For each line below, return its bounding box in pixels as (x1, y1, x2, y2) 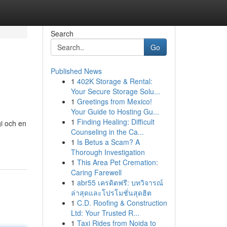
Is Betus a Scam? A (77, 137, 140, 147)
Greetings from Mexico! (77, 96, 152, 106)
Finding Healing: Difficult (77, 117, 155, 127)
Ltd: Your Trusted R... (70, 208, 139, 218)
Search (50, 28, 73, 39)
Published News (50, 66, 102, 76)
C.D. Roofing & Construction (77, 198, 167, 208)
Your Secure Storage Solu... (70, 86, 160, 96)
